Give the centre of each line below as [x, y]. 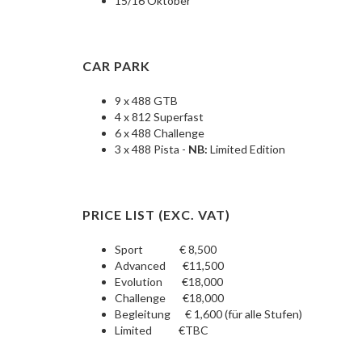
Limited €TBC [162, 330]
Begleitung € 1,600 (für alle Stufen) [208, 314]
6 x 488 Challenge [160, 133]
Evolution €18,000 [169, 282]
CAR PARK [116, 66]
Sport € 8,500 [166, 250]
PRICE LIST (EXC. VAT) [156, 215]
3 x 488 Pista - [152, 149]
